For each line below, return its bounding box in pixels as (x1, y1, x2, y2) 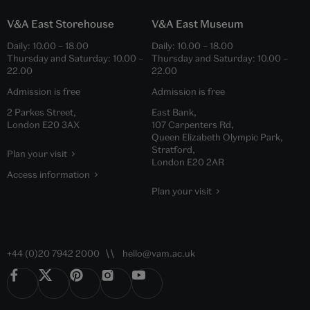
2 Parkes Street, (7, 106, 76, 118)
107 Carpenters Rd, (152, 118, 234, 130)
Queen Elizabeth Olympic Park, (152, 131, 283, 143)
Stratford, (152, 143, 195, 155)
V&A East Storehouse (7, 17, 114, 30)
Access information (7, 168, 90, 180)
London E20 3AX (7, 118, 80, 130)
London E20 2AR (152, 156, 224, 167)
